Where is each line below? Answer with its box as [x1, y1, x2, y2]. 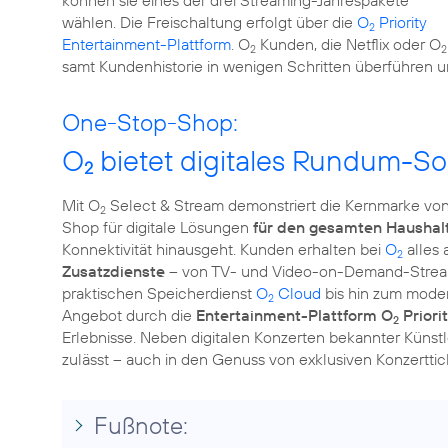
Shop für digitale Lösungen [62, 217, 253, 237]
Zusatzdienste [62, 261, 165, 281]
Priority [375, 12, 427, 32]
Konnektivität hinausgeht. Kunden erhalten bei [62, 239, 385, 259]
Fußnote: [94, 410, 188, 440]
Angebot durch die [62, 305, 196, 325]
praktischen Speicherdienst [62, 283, 256, 303]
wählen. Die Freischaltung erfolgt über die [62, 12, 357, 32]
